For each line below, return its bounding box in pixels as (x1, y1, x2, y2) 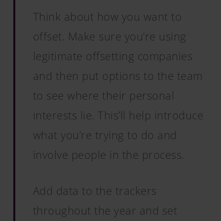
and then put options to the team (33, 68, 203, 83)
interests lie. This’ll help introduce (33, 108, 204, 122)
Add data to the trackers (33, 183, 157, 198)
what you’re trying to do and (33, 127, 177, 142)
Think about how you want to (33, 9, 182, 24)
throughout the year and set (33, 203, 178, 218)
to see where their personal (33, 88, 175, 103)
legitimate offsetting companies (33, 48, 193, 63)
